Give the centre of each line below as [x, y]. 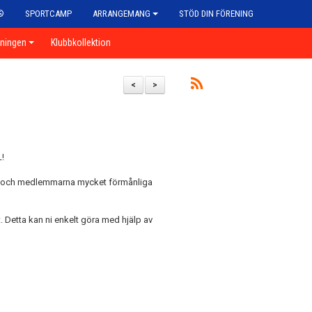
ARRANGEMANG [122, 14]
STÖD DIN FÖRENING [216, 14]
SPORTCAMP [48, 14]
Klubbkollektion [81, 42]
